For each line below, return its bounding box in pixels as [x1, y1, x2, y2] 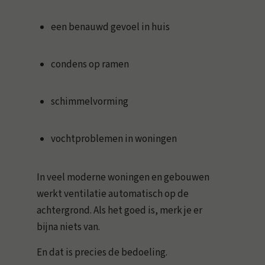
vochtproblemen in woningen [51, 132, 177, 146]
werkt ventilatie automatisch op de [37, 187, 189, 202]
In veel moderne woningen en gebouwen [37, 170, 210, 185]
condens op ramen [51, 57, 130, 72]
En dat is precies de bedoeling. [37, 245, 168, 260]
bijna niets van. [37, 220, 101, 235]
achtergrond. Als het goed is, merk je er [37, 203, 203, 218]
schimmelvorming [51, 95, 129, 109]
